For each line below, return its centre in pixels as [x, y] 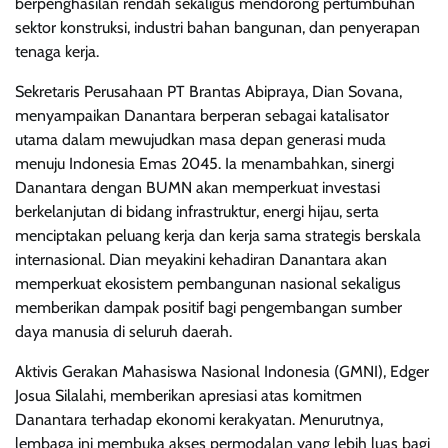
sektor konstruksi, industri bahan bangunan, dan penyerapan [217, 28]
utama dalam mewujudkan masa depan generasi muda [200, 140]
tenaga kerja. [57, 52]
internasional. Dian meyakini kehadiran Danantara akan [201, 260]
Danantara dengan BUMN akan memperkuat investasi [197, 188]
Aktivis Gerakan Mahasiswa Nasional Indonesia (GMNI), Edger [222, 372]
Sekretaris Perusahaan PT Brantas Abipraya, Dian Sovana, [208, 92]
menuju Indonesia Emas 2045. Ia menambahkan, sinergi [204, 164]
